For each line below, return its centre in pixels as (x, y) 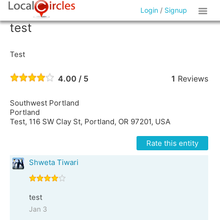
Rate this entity (172, 143)
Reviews (192, 79)
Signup (176, 10)
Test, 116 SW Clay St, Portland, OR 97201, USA (90, 122)
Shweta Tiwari (54, 162)
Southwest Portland (44, 103)
